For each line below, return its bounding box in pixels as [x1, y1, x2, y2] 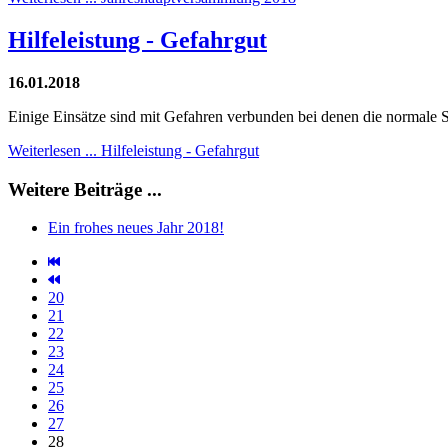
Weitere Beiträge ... [8, 178, 162, 200]
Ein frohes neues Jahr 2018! [48, 219, 224, 237]
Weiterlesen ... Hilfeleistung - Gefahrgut [8, 141, 259, 159]
